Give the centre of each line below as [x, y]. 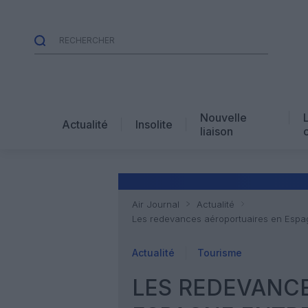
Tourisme [220, 253]
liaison [217, 131]
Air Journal [156, 204]
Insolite [154, 124]
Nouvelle [223, 117]
